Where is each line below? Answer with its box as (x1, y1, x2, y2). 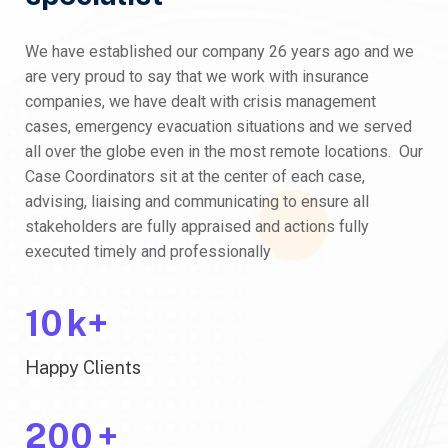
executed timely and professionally (25, 242, 271, 261)
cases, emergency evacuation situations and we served (25, 117, 412, 136)
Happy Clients (25, 357, 141, 378)
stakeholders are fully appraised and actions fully (25, 217, 369, 236)
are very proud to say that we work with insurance (25, 67, 369, 86)
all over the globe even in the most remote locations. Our (25, 142, 423, 161)
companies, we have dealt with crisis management (25, 92, 376, 111)
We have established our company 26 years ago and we (25, 42, 414, 61)
